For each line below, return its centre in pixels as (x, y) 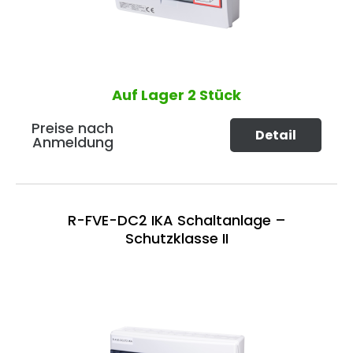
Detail (276, 135)
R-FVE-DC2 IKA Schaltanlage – (176, 221)
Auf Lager (150, 95)
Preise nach (72, 128)
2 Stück (214, 95)
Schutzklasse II (176, 239)
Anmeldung (72, 142)
